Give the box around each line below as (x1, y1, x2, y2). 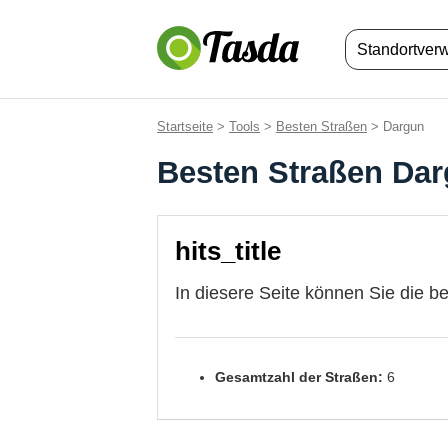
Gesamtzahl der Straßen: (215, 369, 383, 385)
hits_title (175, 236, 281, 266)
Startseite (157, 119, 213, 134)
